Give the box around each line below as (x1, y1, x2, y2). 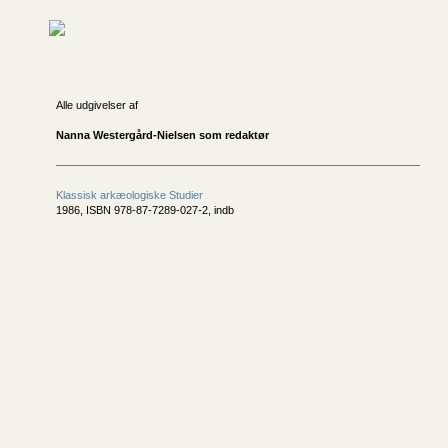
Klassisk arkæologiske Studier (56, 189, 203, 201)
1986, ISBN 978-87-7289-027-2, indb (56, 204, 234, 216)
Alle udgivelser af (56, 99, 138, 111)
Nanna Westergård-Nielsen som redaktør (56, 129, 269, 141)
